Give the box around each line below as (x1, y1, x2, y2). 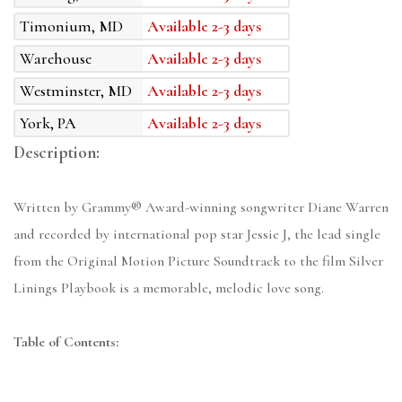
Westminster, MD (20, 81, 132, 101)
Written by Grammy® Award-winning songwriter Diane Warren (13, 198, 389, 217)
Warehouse (20, 48, 92, 69)
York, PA (20, 113, 76, 134)
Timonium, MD (20, 16, 123, 37)
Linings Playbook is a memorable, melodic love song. (13, 279, 324, 298)
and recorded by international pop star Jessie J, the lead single (13, 225, 380, 244)
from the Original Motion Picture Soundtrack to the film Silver (13, 252, 383, 271)
